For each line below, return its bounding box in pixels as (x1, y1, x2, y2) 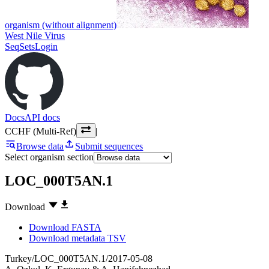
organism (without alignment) (5, 19, 116, 30)
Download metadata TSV (29, 233, 126, 244)
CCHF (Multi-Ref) (5, 125, 76, 136)
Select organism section (5, 151, 94, 162)
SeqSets (5, 41, 35, 52)
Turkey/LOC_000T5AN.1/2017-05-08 (5, 253, 153, 264)
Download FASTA (29, 222, 101, 233)
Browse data (16, 141, 64, 151)
